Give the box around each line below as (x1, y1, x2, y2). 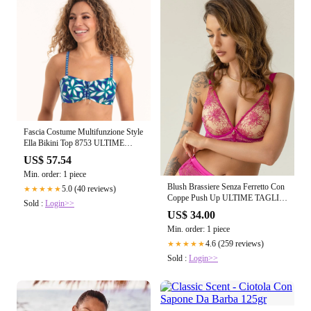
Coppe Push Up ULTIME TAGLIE (167, 193, 284, 203)
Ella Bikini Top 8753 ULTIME (24, 137, 124, 148)
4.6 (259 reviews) (205, 239, 264, 249)
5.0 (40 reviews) (62, 183, 116, 194)
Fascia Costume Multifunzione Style (24, 126, 143, 137)
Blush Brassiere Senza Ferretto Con (167, 182, 285, 192)
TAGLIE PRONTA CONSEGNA (24, 149, 137, 159)
